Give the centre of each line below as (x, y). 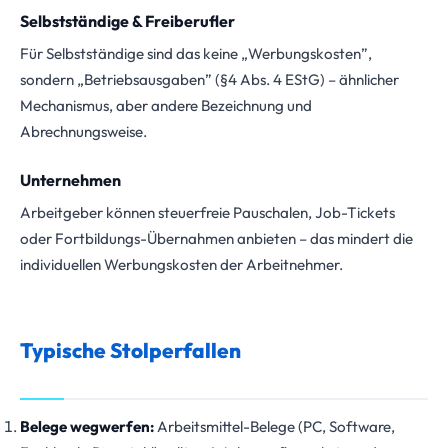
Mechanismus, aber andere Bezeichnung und (166, 105)
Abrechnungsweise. (83, 131)
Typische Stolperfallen (130, 350)
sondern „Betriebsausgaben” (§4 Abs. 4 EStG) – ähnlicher (209, 79)
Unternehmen (70, 180)
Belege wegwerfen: (87, 426)
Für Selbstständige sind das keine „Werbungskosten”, (196, 53)
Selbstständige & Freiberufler (127, 21)
